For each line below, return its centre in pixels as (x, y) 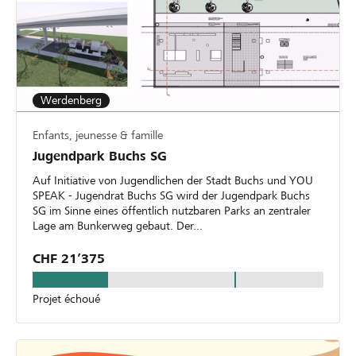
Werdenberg (71, 101)
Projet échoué (66, 299)
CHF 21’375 (69, 259)
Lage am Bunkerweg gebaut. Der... (118, 226)
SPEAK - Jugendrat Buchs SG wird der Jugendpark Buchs (171, 196)
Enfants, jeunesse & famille (98, 135)
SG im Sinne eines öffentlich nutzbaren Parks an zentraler (172, 211)
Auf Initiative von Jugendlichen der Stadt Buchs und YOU (173, 181)
